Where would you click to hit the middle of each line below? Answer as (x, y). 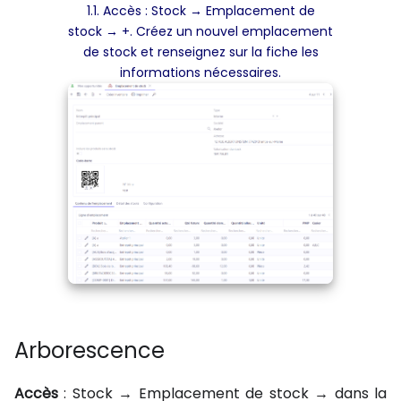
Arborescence (90, 350)
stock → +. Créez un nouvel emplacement (200, 32)
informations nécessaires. (200, 73)
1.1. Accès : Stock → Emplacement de (200, 11)
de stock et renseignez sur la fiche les (200, 52)
